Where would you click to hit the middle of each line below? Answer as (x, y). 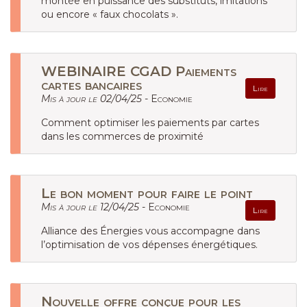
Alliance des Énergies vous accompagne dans (150, 231)
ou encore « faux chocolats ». (110, 14)
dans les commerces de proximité (122, 136)
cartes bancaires (91, 85)
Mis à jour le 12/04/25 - (95, 207)
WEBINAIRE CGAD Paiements (139, 71)
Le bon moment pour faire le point (147, 193)
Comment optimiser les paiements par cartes (150, 123)
